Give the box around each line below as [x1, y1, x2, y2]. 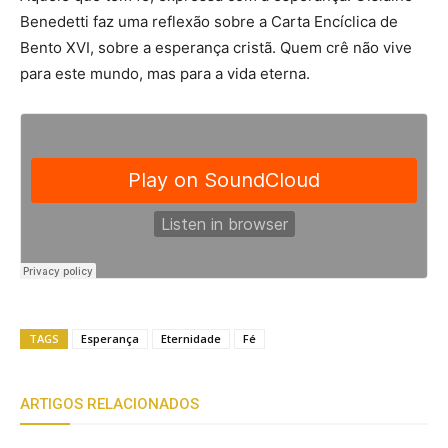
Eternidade [161, 331, 221, 346]
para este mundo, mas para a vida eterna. [20, 64, 310, 83]
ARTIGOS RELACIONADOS [20, 395, 199, 413]
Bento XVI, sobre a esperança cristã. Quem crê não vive [20, 38, 412, 57]
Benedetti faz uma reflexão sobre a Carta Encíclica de [20, 12, 398, 31]
